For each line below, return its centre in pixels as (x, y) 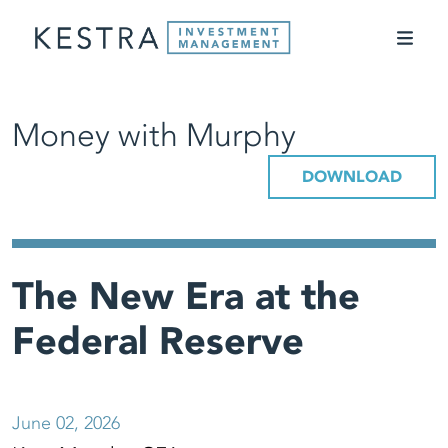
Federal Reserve (158, 342)
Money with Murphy (154, 136)
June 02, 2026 (66, 423)
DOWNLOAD (352, 177)
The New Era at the (186, 297)
